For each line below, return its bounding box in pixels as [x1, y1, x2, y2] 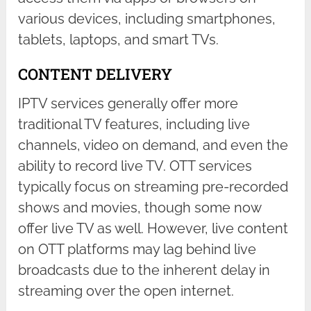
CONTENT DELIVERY [18, 64, 173, 85]
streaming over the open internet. [18, 283, 235, 300]
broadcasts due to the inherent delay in [18, 262, 271, 279]
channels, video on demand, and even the [18, 137, 289, 154]
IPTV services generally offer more [18, 95, 239, 112]
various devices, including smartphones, [18, 10, 276, 28]
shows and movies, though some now [18, 199, 262, 217]
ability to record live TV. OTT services [18, 158, 253, 175]
